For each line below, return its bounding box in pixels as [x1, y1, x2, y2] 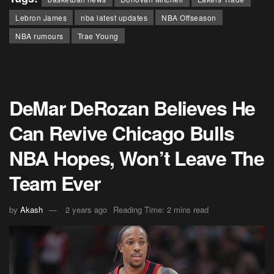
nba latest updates [81, 12, 147, 23]
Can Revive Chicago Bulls [9, 118, 234, 147]
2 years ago [65, 204, 107, 216]
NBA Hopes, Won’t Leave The [9, 143, 264, 172]
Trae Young [77, 30, 119, 41]
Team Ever [9, 168, 100, 197]
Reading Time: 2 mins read [113, 204, 209, 216]
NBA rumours [15, 30, 64, 41]
